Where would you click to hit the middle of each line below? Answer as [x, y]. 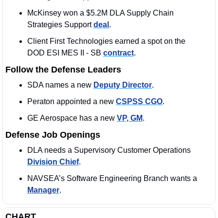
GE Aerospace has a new [72, 118]
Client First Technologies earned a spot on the [106, 41]
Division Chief [53, 162]
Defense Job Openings [53, 135]
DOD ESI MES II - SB [65, 53]
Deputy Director [123, 85]
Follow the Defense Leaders [63, 70]
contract [118, 53]
